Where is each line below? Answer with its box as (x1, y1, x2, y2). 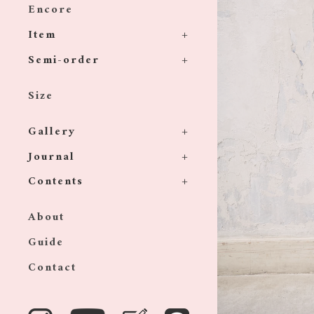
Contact (28, 258, 76, 278)
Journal (28, 147, 75, 168)
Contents (28, 172, 83, 192)
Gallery (28, 122, 76, 142)
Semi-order (28, 50, 100, 71)
